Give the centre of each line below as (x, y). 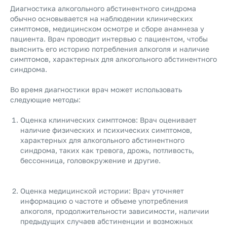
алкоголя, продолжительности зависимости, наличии (115, 211)
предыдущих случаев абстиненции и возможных (107, 221)
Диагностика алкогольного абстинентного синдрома (103, 8)
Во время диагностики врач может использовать (96, 89)
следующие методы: (45, 100)
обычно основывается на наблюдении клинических (102, 18)
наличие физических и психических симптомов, (106, 130)
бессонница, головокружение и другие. (90, 160)
